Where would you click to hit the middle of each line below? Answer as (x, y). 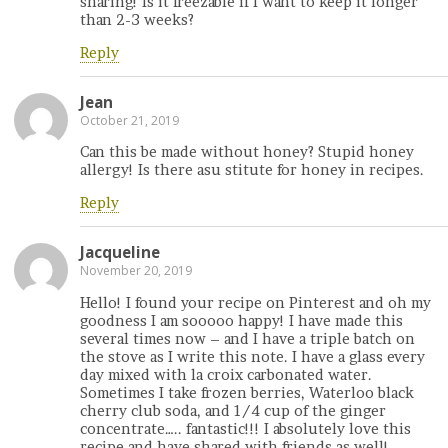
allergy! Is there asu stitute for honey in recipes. (252, 170)
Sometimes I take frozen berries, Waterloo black (247, 392)
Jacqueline (120, 252)
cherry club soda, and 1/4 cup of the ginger (233, 410)
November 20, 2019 (136, 271)
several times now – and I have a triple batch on (247, 338)
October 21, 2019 (129, 120)
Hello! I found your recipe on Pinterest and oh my (255, 302)
